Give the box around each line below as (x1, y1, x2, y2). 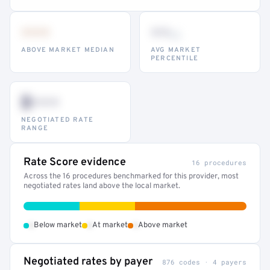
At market (92, 221, 128, 230)
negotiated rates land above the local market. (24, 181, 180, 191)
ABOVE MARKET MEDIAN (21, 46, 115, 54)
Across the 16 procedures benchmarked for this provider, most (24, 172, 239, 181)
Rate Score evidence (24, 155, 126, 169)
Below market (34, 221, 82, 230)
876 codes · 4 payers (162, 257, 246, 266)
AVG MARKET (151, 46, 201, 54)
